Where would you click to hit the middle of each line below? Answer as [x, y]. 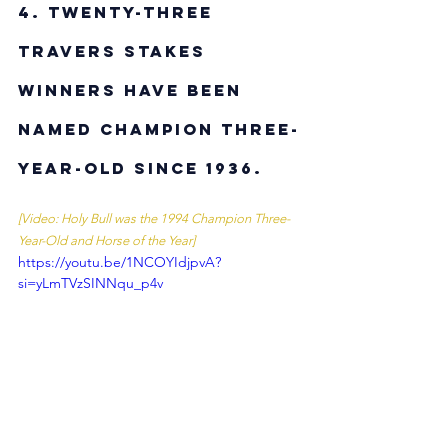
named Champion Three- [159, 128]
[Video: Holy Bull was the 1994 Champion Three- [154, 218]
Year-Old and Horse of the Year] [106, 240]
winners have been [133, 89]
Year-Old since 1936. [144, 167]
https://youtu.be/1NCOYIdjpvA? [119, 261]
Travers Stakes [115, 50]
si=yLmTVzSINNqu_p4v [90, 282]
